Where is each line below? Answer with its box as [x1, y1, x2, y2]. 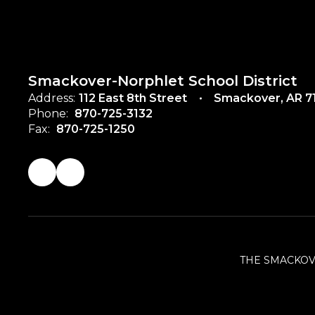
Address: [28, 91, 75, 105]
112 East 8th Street [79, 91, 187, 105]
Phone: [28, 107, 68, 120]
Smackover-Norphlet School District [28, 72, 297, 89]
